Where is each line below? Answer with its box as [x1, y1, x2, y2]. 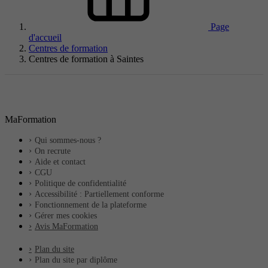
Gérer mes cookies [35, 211, 97, 220]
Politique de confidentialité [35, 178, 126, 188]
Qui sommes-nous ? [35, 135, 101, 145]
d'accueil [29, 32, 62, 42]
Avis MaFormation [35, 221, 98, 231]
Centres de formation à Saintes [29, 53, 144, 64]
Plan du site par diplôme [35, 255, 117, 264]
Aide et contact [35, 157, 86, 166]
